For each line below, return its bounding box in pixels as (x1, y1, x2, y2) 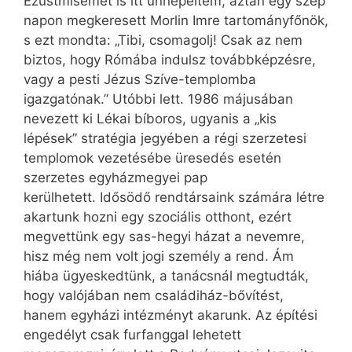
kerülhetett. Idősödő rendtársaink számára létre (24, 189, 324, 206)
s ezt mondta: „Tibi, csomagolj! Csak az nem (24, 32, 302, 49)
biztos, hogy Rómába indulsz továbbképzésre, (24, 52, 316, 68)
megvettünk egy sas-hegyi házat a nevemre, (24, 229, 305, 245)
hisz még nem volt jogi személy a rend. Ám (24, 248, 294, 265)
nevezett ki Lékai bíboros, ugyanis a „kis (24, 111, 277, 127)
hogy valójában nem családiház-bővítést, (24, 288, 284, 304)
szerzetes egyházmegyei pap (24, 170, 207, 186)
